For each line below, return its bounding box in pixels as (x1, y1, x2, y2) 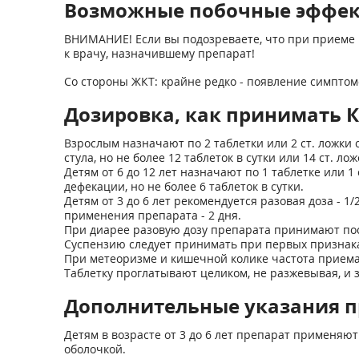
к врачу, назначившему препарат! (63, 46, 255, 61)
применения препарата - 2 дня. (63, 208, 241, 223)
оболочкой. (63, 341, 126, 357)
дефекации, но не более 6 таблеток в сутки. (63, 179, 304, 194)
